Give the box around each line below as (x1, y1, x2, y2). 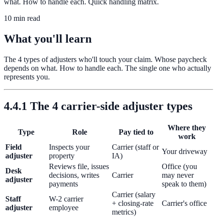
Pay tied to (118, 128, 154, 137)
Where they (168, 124, 206, 132)
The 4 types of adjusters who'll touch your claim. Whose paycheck (4, 55, 207, 63)
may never (162, 171, 194, 180)
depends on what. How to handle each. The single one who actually (4, 63, 211, 72)
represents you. (4, 72, 50, 81)
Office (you (162, 162, 197, 171)
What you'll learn (4, 32, 92, 45)
